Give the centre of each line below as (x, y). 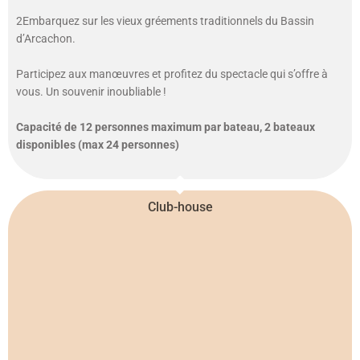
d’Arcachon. (46, 39)
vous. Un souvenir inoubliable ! (91, 92)
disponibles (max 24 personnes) (98, 145)
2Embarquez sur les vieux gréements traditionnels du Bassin (165, 21)
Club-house (180, 207)
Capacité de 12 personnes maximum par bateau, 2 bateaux (166, 127)
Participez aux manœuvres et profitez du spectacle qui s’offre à (172, 74)
